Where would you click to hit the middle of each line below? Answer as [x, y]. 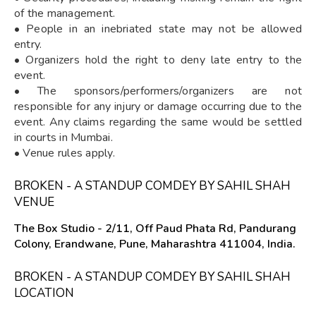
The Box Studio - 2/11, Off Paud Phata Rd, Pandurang [155, 228]
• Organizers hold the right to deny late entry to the [158, 60]
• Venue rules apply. [65, 153]
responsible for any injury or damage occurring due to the [158, 106]
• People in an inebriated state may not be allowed [158, 29]
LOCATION [44, 293]
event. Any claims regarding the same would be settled [158, 122]
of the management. [65, 13]
